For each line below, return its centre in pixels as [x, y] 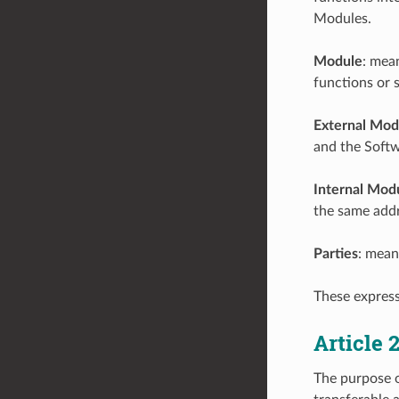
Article [350, 342]
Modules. [342, 18]
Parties [335, 253]
